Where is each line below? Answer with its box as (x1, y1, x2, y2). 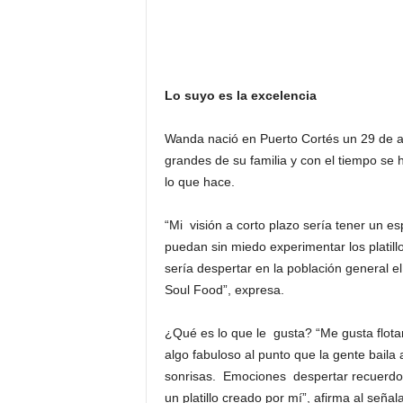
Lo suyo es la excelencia (164, 88, 317, 103)
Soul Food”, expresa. (164, 282, 291, 297)
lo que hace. (164, 175, 235, 189)
